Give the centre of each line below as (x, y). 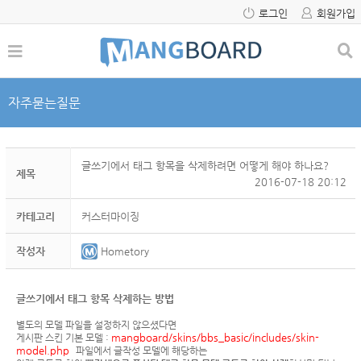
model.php (46, 350)
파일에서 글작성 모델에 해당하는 (143, 351)
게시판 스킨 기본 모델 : (64, 338)
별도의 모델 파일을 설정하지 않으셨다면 (98, 325)
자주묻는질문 (44, 103)
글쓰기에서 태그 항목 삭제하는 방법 (95, 299)
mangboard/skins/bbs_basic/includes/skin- (215, 337)
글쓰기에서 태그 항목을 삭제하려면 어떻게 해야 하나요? (205, 166)
